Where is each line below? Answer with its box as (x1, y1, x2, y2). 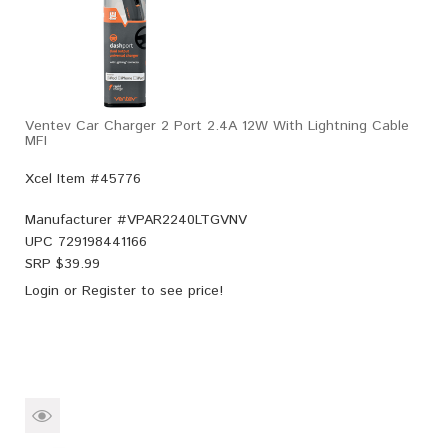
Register (82, 280, 136, 301)
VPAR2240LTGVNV (127, 209, 247, 230)
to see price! (136, 280, 223, 301)
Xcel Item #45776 (25, 168, 141, 189)
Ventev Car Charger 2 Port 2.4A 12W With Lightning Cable (25, 115, 409, 136)
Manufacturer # (25, 209, 127, 230)
